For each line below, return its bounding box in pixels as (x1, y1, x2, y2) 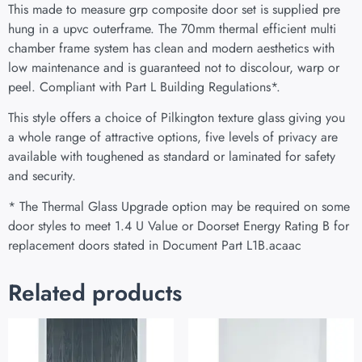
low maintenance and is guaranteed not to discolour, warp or (8, 57, 339, 77)
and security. (8, 166, 76, 185)
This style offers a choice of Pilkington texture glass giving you (8, 107, 345, 127)
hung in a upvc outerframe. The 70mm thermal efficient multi (8, 19, 336, 38)
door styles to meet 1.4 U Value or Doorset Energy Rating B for (8, 217, 349, 236)
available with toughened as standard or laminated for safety (8, 146, 335, 166)
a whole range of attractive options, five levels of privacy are (8, 127, 338, 146)
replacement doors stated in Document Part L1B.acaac (8, 236, 301, 255)
